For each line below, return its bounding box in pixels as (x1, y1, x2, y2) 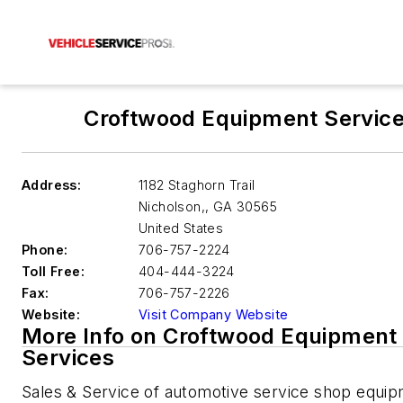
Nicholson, (139, 199, 206, 214)
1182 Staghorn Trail (139, 177, 255, 193)
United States (139, 220, 224, 236)
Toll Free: (22, 264, 85, 279)
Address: (22, 177, 82, 193)
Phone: (22, 242, 68, 257)
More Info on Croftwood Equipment (22, 323, 398, 349)
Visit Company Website (139, 307, 289, 322)
